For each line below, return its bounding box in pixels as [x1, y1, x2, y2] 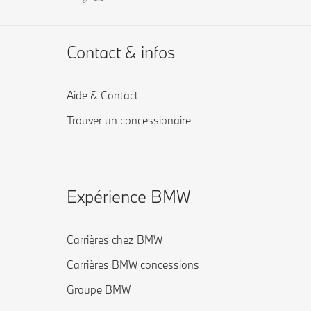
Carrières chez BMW [67, 233, 162, 246]
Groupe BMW [67, 283, 131, 296]
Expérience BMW [67, 185, 191, 207]
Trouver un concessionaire [67, 113, 191, 127]
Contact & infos [67, 41, 176, 62]
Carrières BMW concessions [67, 258, 199, 271]
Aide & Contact [67, 88, 138, 102]
